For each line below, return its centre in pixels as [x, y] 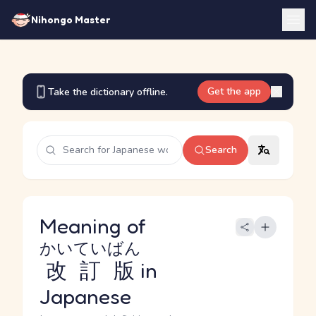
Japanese [85, 296]
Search [221, 150]
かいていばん [90, 248]
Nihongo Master [71, 19]
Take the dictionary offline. [108, 92]
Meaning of [96, 226]
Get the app [234, 91]
